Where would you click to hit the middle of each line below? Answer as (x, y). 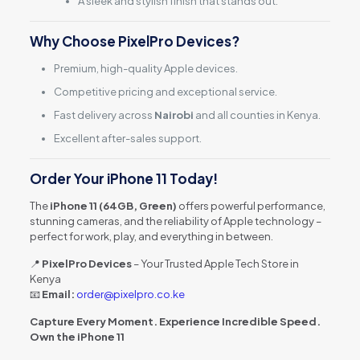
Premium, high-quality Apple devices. (145, 68)
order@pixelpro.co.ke (130, 294)
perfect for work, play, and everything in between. (151, 236)
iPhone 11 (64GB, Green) (113, 206)
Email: (58, 294)
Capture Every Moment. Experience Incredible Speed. (175, 321)
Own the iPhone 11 (77, 337)
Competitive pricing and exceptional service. (165, 92)
